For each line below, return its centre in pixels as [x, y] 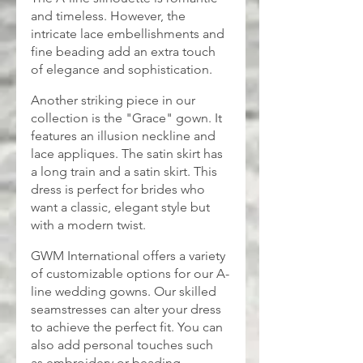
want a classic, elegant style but [122, 207]
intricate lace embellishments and [129, 34]
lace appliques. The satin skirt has [128, 154]
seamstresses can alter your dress [128, 310]
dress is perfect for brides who [120, 190]
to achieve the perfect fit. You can [128, 327]
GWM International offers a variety [130, 256]
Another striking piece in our [115, 100]
